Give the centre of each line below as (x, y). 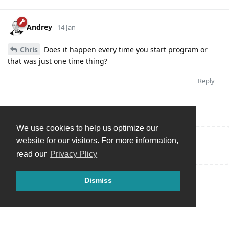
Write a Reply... (56, 144)
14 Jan (66, 27)
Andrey (39, 27)
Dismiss (98, 181)
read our (32, 154)
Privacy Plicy (74, 154)
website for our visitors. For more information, (97, 141)
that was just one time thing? (58, 61)
